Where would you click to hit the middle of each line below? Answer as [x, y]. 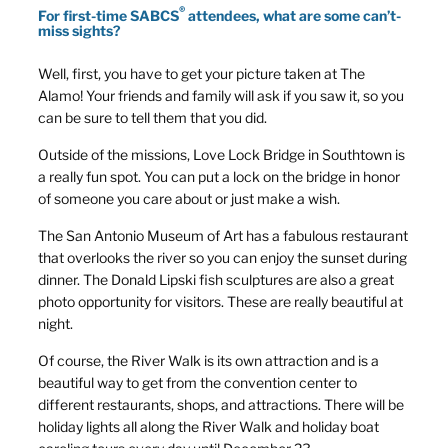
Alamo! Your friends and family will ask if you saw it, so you [221, 95]
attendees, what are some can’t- [293, 15]
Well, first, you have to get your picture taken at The [201, 73]
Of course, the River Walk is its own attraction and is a [208, 360]
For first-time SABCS [108, 15]
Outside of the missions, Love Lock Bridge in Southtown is [221, 154]
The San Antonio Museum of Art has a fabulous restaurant [223, 235]
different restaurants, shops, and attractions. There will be [221, 404]
